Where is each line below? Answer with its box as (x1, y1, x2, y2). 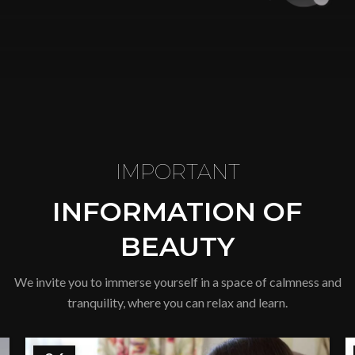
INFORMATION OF (52, 194, 303, 228)
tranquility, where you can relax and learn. (67, 294, 288, 310)
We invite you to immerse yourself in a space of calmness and (13, 273, 342, 289)
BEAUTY (120, 229, 235, 263)
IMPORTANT (115, 158, 240, 185)
